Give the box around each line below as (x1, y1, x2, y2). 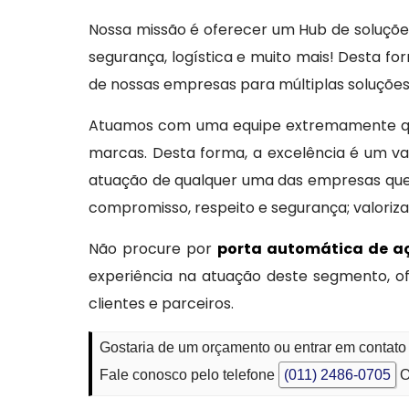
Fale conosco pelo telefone (100, 367, 279, 383)
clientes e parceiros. (89, 293, 238, 314)
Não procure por (89, 238, 218, 259)
